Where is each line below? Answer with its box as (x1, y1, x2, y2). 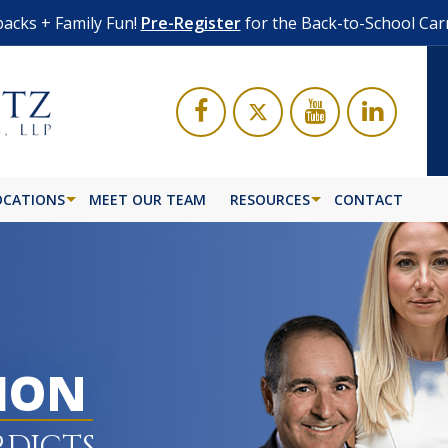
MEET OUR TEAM (89, 190, 206, 209)
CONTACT (334, 190, 403, 209)
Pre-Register (140, 12, 241, 34)
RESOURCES (230, 190, 310, 209)
